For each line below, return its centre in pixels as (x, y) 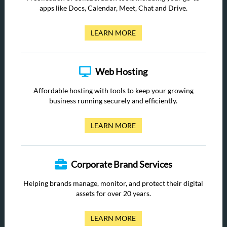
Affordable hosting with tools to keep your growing (113, 90)
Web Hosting (122, 71)
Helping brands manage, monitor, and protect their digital (113, 183)
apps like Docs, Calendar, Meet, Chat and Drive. (113, 8)
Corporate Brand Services (121, 164)
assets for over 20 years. (113, 193)
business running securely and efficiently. (113, 101)
